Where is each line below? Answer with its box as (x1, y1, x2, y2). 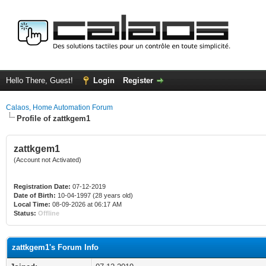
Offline (38, 210, 59, 217)
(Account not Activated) (14, 156, 81, 163)
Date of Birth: (14, 192, 56, 199)
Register (123, 76, 153, 85)
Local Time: (14, 201, 50, 208)
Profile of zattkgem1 (17, 114, 90, 123)
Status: (14, 210, 36, 217)
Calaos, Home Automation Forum (6, 103, 113, 112)
